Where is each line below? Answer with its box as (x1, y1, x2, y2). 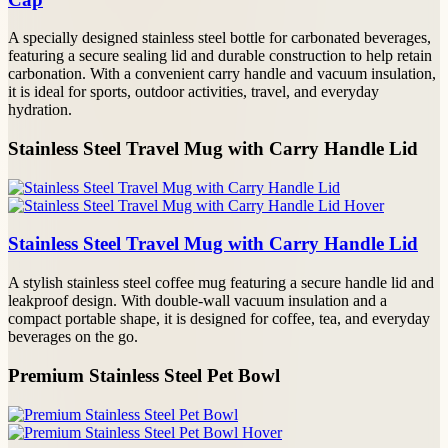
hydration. (8, 101, 72, 119)
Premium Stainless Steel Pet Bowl (8, 364, 280, 386)
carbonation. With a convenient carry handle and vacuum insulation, (8, 65, 436, 83)
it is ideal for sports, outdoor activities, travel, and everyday (8, 83, 379, 101)
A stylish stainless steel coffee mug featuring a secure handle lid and (8, 274, 434, 292)
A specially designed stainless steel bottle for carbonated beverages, (8, 29, 431, 47)
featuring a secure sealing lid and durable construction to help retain (8, 47, 432, 65)
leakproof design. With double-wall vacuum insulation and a (8, 292, 387, 310)
